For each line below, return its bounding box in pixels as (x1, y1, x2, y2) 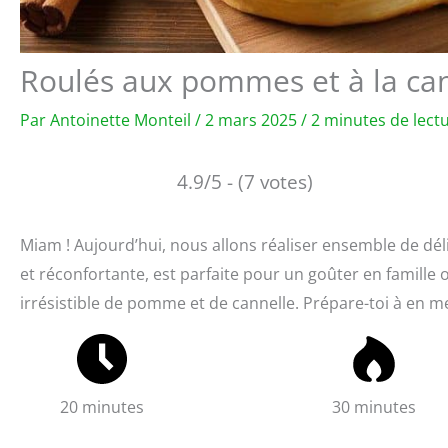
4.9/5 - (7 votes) (177, 167, 313, 195)
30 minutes (332, 395, 417, 418)
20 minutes (60, 395, 145, 418)
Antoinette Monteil (50, 108, 195, 131)
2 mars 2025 (205, 108, 301, 131)
